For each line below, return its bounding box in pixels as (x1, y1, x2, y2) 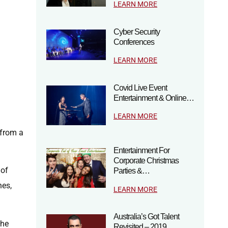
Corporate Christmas (113, 156, 179, 165)
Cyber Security (113, 27, 160, 36)
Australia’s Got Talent (113, 212, 179, 221)
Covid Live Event (113, 83, 167, 92)
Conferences (113, 37, 154, 46)
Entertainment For (113, 146, 169, 155)
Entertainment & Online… (113, 93, 194, 102)
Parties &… (113, 166, 150, 175)
